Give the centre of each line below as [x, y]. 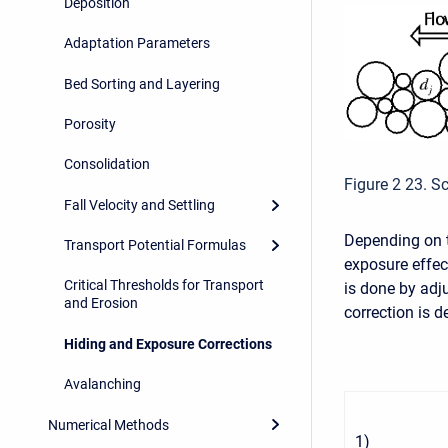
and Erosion [101, 303]
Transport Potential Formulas [155, 245]
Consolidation [107, 164]
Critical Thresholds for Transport [164, 285]
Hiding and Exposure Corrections [168, 343]
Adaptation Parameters [137, 43]
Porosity [90, 123]
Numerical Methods [108, 424]
